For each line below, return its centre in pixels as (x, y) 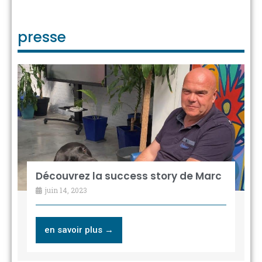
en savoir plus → (79, 230)
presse (42, 37)
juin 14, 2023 (65, 190)
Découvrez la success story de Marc (128, 176)
